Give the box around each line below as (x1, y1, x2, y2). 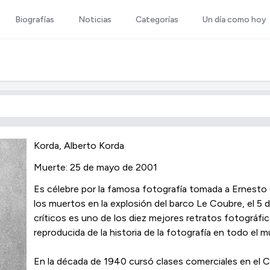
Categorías (136, 14, 178, 25)
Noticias (78, 14, 111, 25)
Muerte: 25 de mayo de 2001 (34, 162, 157, 173)
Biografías (15, 14, 54, 25)
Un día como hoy (202, 14, 266, 25)
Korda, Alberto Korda (34, 140, 124, 151)
